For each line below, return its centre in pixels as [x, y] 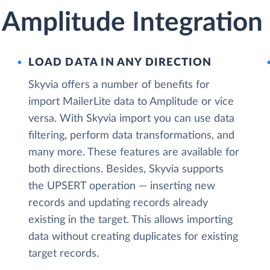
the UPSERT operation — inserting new [122, 186]
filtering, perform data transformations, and [132, 136]
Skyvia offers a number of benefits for [119, 85]
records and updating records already [118, 203]
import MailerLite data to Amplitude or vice [131, 102]
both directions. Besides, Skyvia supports [126, 169]
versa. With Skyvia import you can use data [132, 119]
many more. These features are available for [134, 152]
